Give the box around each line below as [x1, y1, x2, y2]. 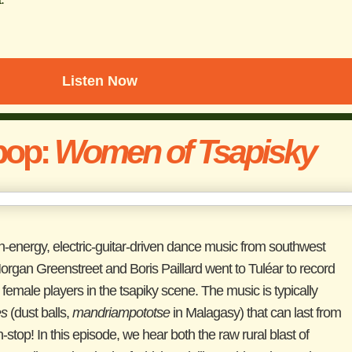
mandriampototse [71, 305, 170, 321]
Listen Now [61, 73, 137, 89]
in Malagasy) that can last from [169, 305, 341, 321]
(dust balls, [6, 305, 72, 321]
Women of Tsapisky [53, 133, 315, 171]
